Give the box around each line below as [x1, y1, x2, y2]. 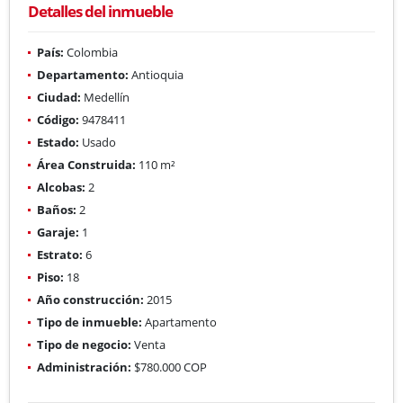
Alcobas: [37, 178, 85, 195]
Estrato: [37, 246, 83, 263]
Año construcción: [37, 291, 144, 308]
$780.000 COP [131, 358, 207, 375]
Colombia [64, 43, 118, 60]
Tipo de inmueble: [37, 313, 142, 330]
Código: [37, 111, 79, 128]
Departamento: [37, 66, 129, 83]
